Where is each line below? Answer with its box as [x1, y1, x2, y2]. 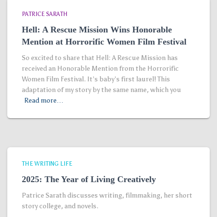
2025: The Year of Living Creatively [22, 174, 156, 184]
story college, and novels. [22, 202, 98, 210]
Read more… [24, 96, 63, 105]
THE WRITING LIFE [22, 160, 72, 167]
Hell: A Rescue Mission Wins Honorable [22, 25, 172, 34]
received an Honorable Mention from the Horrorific [22, 64, 179, 73]
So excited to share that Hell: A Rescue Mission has [22, 54, 178, 62]
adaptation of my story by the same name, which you [22, 86, 181, 94]
